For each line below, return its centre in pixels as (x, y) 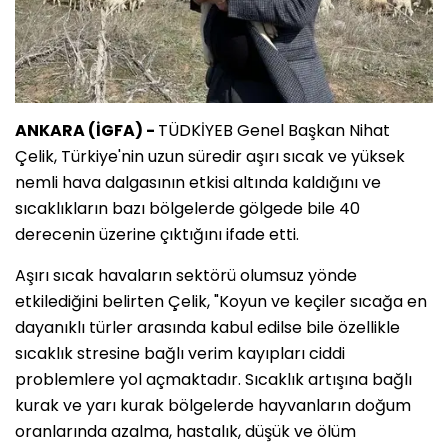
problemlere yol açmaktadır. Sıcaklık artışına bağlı (213, 379)
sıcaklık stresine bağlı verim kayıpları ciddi (180, 353)
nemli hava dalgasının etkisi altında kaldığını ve (198, 182)
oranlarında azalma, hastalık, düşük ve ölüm (185, 431)
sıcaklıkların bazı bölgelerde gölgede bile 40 (187, 208)
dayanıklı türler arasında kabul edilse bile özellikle (207, 327)
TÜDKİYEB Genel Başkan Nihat (274, 130)
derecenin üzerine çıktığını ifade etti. (157, 234)
